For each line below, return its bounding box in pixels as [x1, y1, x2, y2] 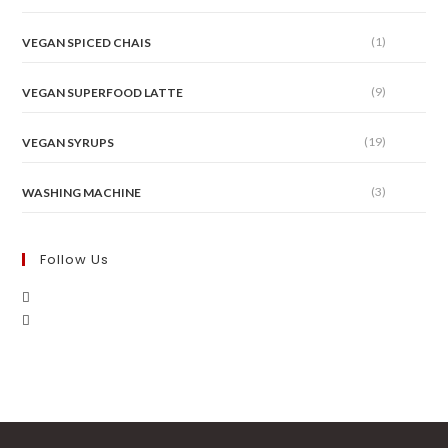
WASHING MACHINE [22, 185, 142, 201]
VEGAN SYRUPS [22, 135, 115, 151]
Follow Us [40, 250, 110, 270]
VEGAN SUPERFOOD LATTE [22, 85, 184, 101]
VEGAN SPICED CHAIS [22, 35, 152, 51]
